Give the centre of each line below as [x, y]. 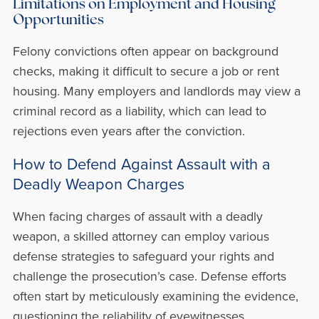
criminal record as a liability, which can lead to [139, 111]
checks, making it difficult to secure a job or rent [146, 71]
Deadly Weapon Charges [98, 183]
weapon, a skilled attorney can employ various [141, 236]
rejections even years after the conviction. [129, 131]
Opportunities [58, 21]
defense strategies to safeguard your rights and [143, 256]
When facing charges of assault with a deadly [137, 216]
